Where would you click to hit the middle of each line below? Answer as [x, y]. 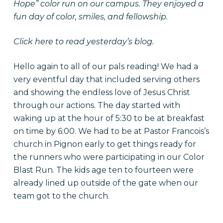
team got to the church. [61, 196]
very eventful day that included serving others [106, 79]
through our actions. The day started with [97, 105]
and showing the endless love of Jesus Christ [102, 92]
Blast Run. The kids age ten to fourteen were [103, 170]
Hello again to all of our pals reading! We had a [106, 66]
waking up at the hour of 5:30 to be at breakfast [109, 118]
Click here [33, 42]
